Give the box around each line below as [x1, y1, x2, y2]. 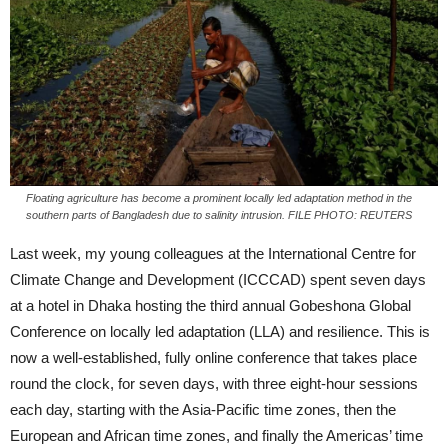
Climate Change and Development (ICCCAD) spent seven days [10, 270, 426, 288]
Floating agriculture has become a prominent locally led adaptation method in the [26, 191, 412, 204]
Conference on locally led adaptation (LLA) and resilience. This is [10, 322, 430, 340]
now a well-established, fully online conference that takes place [10, 348, 417, 366]
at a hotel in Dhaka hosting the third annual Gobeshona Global [10, 296, 411, 314]
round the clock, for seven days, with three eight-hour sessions [10, 374, 418, 392]
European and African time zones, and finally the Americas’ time [10, 426, 423, 444]
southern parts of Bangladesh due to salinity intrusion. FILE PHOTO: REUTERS [26, 208, 412, 221]
